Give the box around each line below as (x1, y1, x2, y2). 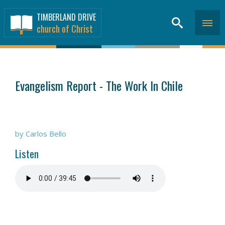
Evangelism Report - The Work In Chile (15, 76, 183, 94)
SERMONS (12, 63, 38, 70)
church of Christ (37, 21, 93, 35)
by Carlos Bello (15, 129, 66, 139)
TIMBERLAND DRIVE (37, 11, 96, 23)
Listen (15, 146, 39, 161)
